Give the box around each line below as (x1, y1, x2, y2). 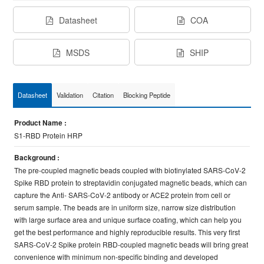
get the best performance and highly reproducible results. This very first (14, 227, 240, 237)
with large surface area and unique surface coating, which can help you (14, 214, 242, 225)
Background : (14, 152, 60, 163)
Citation (93, 90, 114, 100)
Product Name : (14, 117, 67, 128)
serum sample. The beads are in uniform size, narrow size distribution (14, 202, 236, 212)
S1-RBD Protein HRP (14, 130, 83, 140)
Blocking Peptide (123, 90, 171, 100)
